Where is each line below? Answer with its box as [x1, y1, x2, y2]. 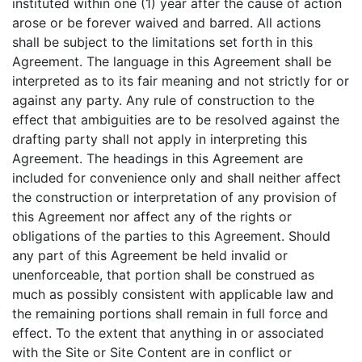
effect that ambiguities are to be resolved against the [12, 112, 339, 128]
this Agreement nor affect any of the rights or [12, 208, 292, 225]
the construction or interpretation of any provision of [12, 189, 337, 205]
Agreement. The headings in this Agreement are [12, 150, 303, 166]
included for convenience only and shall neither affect [12, 170, 341, 186]
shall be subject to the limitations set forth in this [12, 34, 313, 50]
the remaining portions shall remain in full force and [12, 305, 328, 322]
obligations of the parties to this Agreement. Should [12, 228, 330, 244]
